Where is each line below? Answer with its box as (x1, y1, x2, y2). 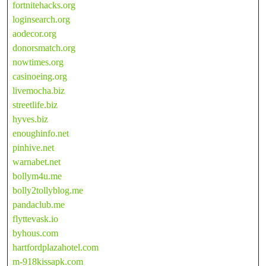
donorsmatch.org (12, 42, 75, 53)
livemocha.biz (12, 85, 65, 96)
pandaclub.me (12, 199, 65, 210)
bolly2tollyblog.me (12, 185, 83, 195)
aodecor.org (12, 28, 56, 39)
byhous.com (12, 227, 58, 238)
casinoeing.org (12, 71, 67, 81)
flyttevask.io (12, 213, 58, 224)
